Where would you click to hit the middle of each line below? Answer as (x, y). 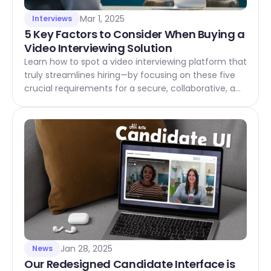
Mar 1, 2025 (102, 19)
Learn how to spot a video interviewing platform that (135, 62)
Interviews (52, 18)
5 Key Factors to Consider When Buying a (135, 34)
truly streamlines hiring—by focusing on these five (130, 75)
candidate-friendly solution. (83, 102)
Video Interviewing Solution (98, 48)
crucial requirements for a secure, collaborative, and (135, 88)
